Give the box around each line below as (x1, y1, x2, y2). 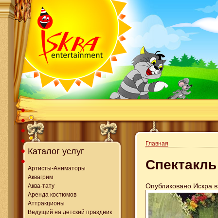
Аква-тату (27, 182, 54, 189)
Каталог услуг (27, 146, 84, 156)
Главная (145, 140, 168, 147)
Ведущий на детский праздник (27, 208, 112, 216)
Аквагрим (27, 173, 53, 181)
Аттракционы (27, 200, 65, 207)
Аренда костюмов (27, 191, 76, 198)
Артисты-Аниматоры (27, 164, 86, 172)
